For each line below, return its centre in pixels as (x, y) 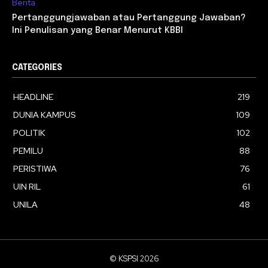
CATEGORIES (37, 67)
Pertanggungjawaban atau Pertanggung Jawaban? (129, 18)
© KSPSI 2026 (134, 258)
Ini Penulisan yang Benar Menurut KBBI (98, 30)
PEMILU (28, 150)
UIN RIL (27, 186)
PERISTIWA (35, 168)
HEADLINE (33, 97)
